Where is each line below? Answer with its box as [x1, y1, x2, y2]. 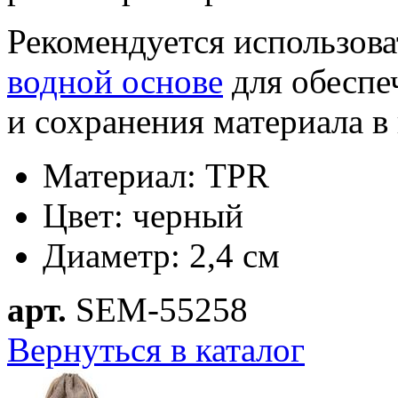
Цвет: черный [43, 195, 252, 235]
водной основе [7, 61, 223, 100]
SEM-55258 [67, 290, 248, 329]
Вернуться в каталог [7, 330, 305, 369]
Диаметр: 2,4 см [43, 235, 280, 275]
